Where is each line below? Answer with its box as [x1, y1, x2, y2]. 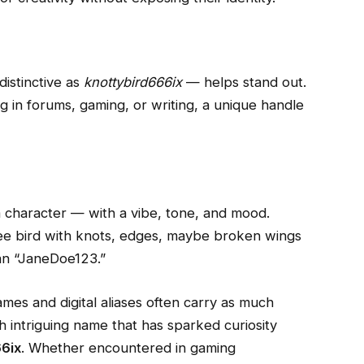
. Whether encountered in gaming [20, 339, 236, 356]
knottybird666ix [83, 74, 182, 91]
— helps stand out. [181, 74, 306, 91]
